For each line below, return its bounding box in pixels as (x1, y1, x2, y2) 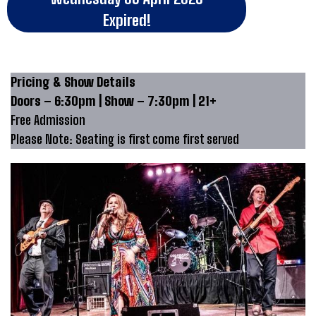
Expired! (102, 11, 151, 29)
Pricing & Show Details (11, 73, 135, 90)
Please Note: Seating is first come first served (11, 130, 239, 147)
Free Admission (11, 111, 85, 128)
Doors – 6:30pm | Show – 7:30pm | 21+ (11, 92, 217, 109)
